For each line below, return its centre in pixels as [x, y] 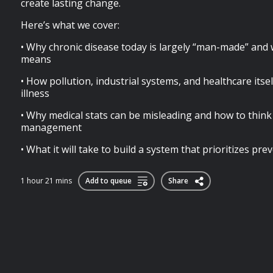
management [51, 127]
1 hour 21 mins [46, 181]
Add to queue [108, 181]
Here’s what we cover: [70, 25]
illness [35, 93]
